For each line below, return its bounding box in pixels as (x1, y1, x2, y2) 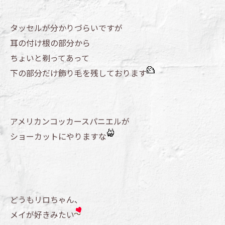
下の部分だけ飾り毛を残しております (10, 67, 147, 79)
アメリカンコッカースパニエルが (10, 115, 130, 128)
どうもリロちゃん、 (10, 193, 82, 206)
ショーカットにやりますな (10, 130, 106, 143)
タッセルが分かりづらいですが (10, 22, 123, 34)
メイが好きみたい (10, 208, 74, 221)
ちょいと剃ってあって (10, 52, 89, 64)
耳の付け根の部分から (10, 37, 90, 49)
